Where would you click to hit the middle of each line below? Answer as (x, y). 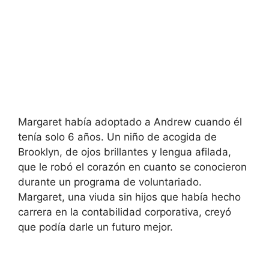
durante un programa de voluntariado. (110, 182)
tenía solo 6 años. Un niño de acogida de (117, 137)
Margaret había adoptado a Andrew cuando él (130, 122)
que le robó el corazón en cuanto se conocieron (132, 167)
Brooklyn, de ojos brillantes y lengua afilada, (125, 152)
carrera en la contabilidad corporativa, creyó (125, 212)
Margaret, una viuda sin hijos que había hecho (129, 197)
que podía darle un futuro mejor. (95, 227)
